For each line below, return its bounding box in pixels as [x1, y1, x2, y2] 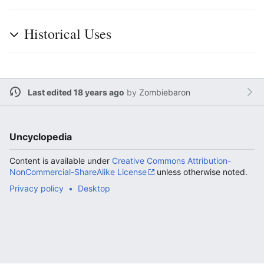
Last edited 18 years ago [27, 87, 124, 97]
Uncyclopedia [9, 131, 72, 143]
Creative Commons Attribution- [112, 156, 231, 166]
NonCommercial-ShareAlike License [9, 167, 147, 177]
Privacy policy [9, 183, 64, 193]
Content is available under [9, 156, 112, 166]
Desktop [78, 183, 110, 193]
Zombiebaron [138, 87, 190, 97]
